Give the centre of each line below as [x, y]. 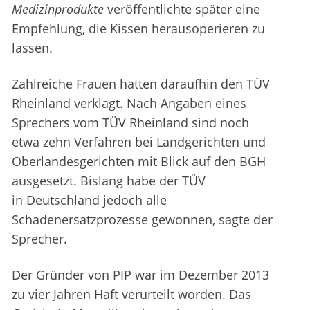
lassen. [32, 48]
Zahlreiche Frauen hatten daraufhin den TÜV [141, 84]
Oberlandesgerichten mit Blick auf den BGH [139, 162]
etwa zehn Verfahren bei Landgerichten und [139, 142]
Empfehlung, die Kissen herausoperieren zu [138, 29]
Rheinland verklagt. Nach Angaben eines [129, 103]
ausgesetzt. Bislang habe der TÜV [109, 181]
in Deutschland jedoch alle [89, 200]
